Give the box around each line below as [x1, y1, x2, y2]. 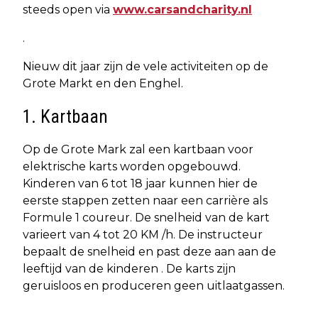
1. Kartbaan [23, 106, 108, 127]
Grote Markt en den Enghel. [23, 76, 183, 90]
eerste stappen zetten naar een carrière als [23, 193, 268, 207]
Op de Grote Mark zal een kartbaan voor [23, 142, 253, 156]
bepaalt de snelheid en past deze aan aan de [23, 244, 276, 258]
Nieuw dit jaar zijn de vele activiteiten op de [23, 59, 268, 73]
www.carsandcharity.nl [113, 2, 252, 16]
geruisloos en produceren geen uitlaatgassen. [23, 278, 285, 292]
